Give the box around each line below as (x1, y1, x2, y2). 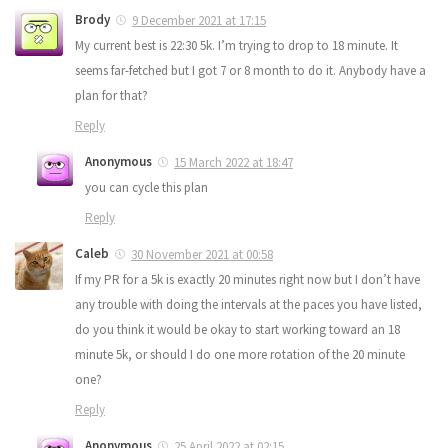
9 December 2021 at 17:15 (132, 11, 266, 29)
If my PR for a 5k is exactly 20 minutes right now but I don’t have (75, 270, 420, 288)
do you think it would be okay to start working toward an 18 (75, 320, 400, 338)
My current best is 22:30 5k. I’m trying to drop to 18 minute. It (75, 36, 398, 54)
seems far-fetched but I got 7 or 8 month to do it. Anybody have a (75, 61, 426, 79)
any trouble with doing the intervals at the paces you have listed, (75, 295, 422, 313)
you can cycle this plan (85, 178, 208, 196)
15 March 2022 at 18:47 (174, 153, 293, 171)
